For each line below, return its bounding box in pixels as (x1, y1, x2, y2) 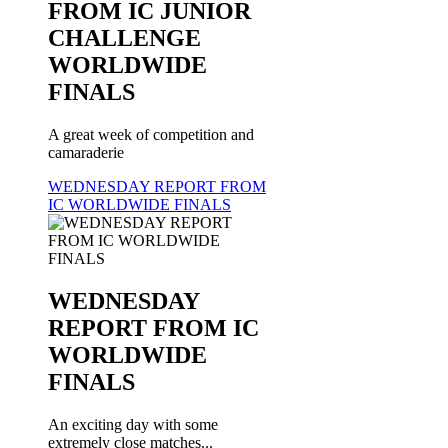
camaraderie (48, 144, 124, 162)
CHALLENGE (48, 25, 201, 52)
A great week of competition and (48, 126, 254, 144)
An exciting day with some (48, 415, 218, 433)
